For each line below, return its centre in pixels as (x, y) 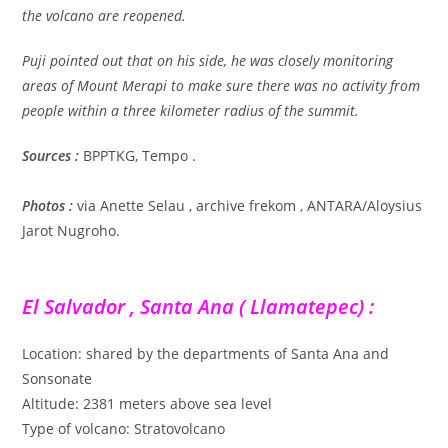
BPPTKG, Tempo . (140, 155)
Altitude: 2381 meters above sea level (147, 403)
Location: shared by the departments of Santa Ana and (206, 353)
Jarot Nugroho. (71, 230)
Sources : (51, 155)
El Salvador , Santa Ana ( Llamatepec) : (198, 306)
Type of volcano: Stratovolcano (124, 428)
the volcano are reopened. (104, 15)
